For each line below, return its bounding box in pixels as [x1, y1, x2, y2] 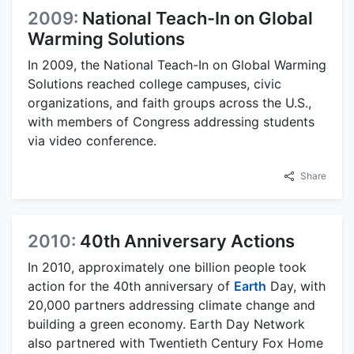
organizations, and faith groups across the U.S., [28, 95, 311, 111]
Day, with [266, 278, 326, 295]
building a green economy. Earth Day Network [28, 316, 305, 333]
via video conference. [28, 133, 156, 149]
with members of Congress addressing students [28, 114, 314, 130]
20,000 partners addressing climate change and [28, 297, 315, 314]
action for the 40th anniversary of [28, 278, 234, 295]
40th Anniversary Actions [80, 231, 295, 252]
